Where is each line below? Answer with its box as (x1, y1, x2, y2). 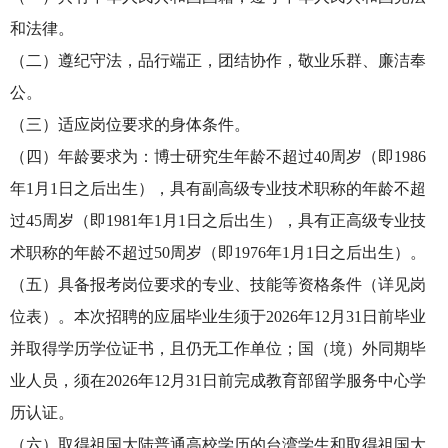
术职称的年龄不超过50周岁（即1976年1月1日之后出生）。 (10, 244, 426, 261)
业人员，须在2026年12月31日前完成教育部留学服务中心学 (10, 372, 426, 389)
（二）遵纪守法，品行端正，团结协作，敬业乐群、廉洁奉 (10, 52, 426, 69)
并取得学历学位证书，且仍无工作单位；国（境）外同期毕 (10, 340, 426, 357)
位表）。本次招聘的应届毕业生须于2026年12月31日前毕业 (10, 308, 426, 325)
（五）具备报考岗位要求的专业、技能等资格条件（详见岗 (10, 276, 426, 293)
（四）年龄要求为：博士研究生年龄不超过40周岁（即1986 (10, 148, 426, 165)
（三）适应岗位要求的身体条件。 (10, 116, 250, 133)
